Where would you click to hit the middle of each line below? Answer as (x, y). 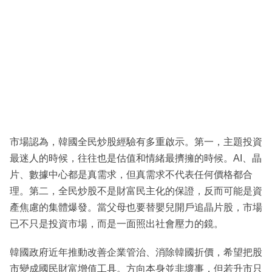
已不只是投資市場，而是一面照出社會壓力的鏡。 (117, 223)
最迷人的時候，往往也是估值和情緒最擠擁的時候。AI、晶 (136, 158)
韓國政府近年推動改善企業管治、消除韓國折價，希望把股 (136, 252)
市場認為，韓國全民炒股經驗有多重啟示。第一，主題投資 (136, 141)
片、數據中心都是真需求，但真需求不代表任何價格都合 (131, 174)
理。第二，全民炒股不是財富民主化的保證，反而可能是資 (136, 191)
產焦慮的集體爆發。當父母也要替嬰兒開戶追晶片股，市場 (136, 207)
